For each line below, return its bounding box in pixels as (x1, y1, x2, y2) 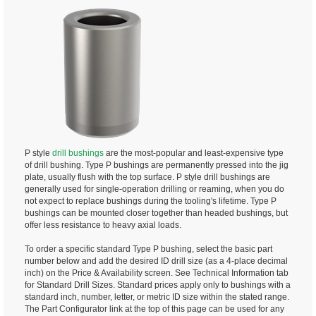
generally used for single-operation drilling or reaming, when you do (25, 184, 284, 195)
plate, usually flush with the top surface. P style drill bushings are (25, 172, 270, 183)
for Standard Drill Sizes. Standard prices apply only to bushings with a (25, 280, 291, 291)
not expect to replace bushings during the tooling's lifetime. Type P (25, 196, 276, 207)
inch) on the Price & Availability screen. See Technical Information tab (25, 268, 288, 279)
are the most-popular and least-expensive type (104, 148, 284, 159)
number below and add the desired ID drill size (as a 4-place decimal (25, 256, 288, 267)
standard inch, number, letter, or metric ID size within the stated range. (25, 292, 289, 303)
